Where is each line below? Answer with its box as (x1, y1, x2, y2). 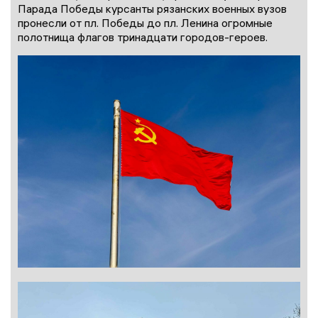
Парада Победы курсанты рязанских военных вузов (18, 1, 287, 16)
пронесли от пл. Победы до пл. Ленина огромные (18, 16, 273, 31)
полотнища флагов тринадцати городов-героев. (18, 30, 268, 45)
